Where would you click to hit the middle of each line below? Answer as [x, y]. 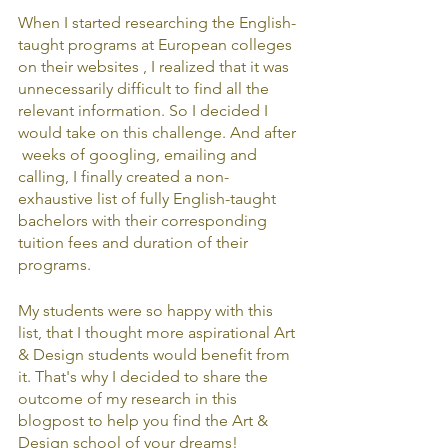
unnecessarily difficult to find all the [145, 88]
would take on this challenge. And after [159, 132]
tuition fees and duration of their [135, 242]
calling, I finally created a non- [123, 176]
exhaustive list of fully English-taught [149, 198]
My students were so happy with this [147, 310]
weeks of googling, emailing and [139, 154]
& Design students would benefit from [156, 354]
